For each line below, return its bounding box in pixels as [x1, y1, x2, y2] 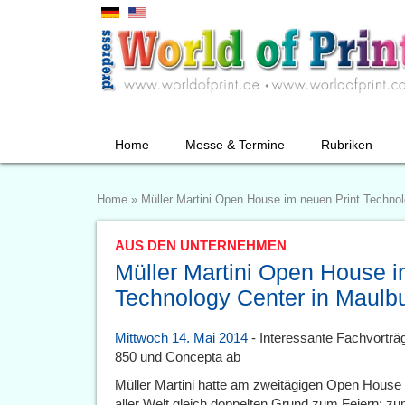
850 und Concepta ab [115, 349, 240, 364]
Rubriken [321, 137, 372, 152]
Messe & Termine [185, 137, 285, 152]
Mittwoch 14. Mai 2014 [115, 330, 248, 345]
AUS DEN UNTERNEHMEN [115, 238, 287, 253]
